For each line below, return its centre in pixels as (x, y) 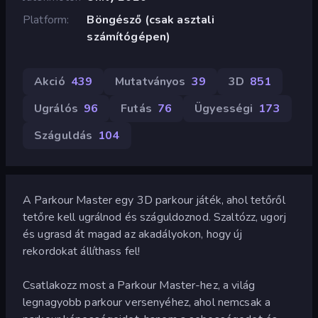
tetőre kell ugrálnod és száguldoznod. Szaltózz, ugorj (154, 217)
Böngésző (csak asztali (151, 20)
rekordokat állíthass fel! (82, 251)
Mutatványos (150, 81)
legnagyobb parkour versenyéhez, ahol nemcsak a (147, 302)
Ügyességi (224, 108)
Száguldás (64, 135)
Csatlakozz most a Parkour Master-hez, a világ (139, 285)
